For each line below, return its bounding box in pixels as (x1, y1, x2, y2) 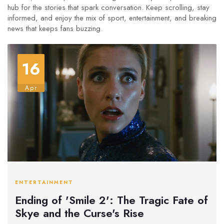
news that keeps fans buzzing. (7, 23, 102, 34)
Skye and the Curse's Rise (15, 204, 144, 221)
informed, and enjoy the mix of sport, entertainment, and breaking (7, 12, 216, 23)
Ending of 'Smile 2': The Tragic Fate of (15, 191, 208, 208)
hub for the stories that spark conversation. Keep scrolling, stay (7, 2, 209, 13)
